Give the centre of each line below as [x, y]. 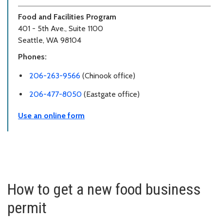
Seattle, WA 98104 [50, 40]
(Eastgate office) [111, 94]
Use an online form [51, 116]
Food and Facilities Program [67, 17]
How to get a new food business [104, 190]
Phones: [32, 56]
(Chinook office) [108, 75]
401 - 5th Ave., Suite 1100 [61, 28]
